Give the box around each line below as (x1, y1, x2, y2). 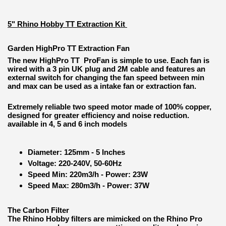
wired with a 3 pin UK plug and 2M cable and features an (8, 64, 205, 73)
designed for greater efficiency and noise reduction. (8, 110, 189, 120)
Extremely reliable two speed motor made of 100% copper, (8, 102, 211, 111)
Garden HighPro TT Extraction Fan (8, 43, 130, 52)
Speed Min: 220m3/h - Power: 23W (28, 170, 148, 179)
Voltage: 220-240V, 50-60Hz (28, 159, 122, 168)
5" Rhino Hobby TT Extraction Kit (8, 19, 127, 28)
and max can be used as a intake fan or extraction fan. (8, 81, 196, 90)
